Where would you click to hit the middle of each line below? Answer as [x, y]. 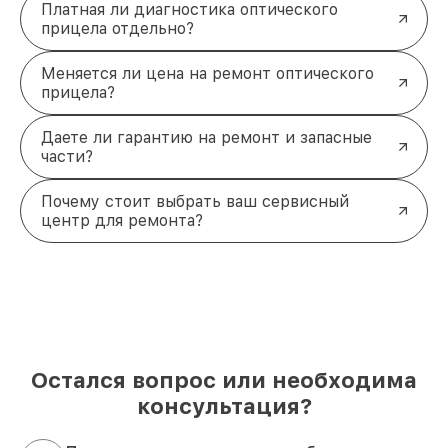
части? [67, 156]
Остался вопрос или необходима [224, 379]
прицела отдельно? [117, 28]
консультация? [224, 405]
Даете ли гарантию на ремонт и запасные [206, 137]
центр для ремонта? [122, 220]
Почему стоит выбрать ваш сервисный [195, 201]
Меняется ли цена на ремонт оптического [207, 73]
